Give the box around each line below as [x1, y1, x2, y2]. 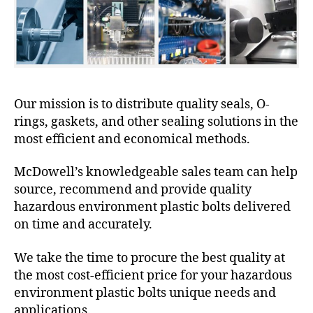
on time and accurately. [14, 217, 152, 233]
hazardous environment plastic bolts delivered [14, 199, 291, 216]
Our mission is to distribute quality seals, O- [14, 96, 270, 112]
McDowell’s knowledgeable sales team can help [14, 164, 298, 181]
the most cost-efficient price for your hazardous [14, 267, 292, 284]
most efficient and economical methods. [14, 131, 250, 147]
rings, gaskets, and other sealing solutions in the [14, 113, 298, 130]
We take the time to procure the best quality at [14, 249, 285, 266]
